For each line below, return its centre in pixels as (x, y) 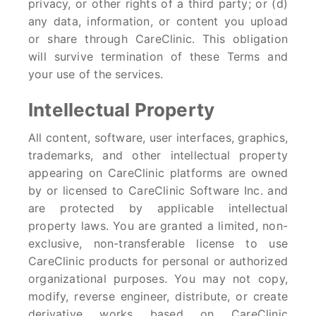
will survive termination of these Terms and (158, 56)
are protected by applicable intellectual (158, 208)
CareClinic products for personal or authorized (158, 261)
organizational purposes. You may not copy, (158, 279)
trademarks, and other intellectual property (158, 155)
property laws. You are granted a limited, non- (158, 226)
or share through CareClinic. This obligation (158, 39)
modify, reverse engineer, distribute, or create (158, 296)
